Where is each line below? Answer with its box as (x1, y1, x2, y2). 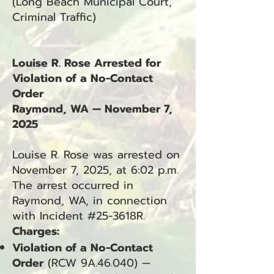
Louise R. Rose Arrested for (12, 54, 161, 72)
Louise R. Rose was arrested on (12, 146, 180, 163)
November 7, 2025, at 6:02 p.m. (12, 161, 179, 179)
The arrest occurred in (12, 177, 133, 194)
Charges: (12, 223, 59, 240)
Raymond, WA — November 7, (12, 100, 172, 117)
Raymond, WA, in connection (12, 192, 167, 209)
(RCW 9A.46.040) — (43, 254, 150, 272)
